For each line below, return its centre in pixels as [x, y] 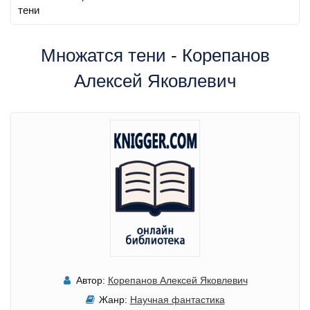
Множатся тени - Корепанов [155, 55]
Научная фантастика [177, 299]
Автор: [90, 280]
